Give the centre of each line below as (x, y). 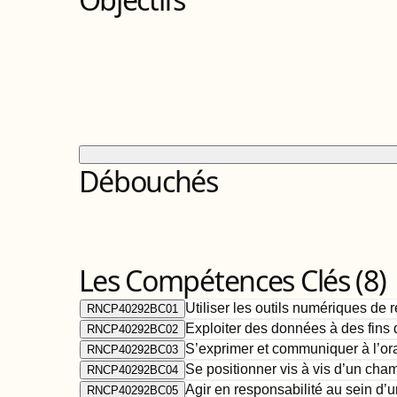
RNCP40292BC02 (132, 329)
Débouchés (148, 181)
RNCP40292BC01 (132, 309)
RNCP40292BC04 (132, 370)
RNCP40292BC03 (132, 350)
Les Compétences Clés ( (221, 280)
